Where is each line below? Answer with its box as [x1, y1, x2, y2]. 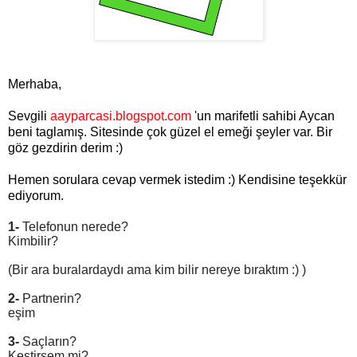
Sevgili [8, 109, 50, 124]
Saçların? [19, 335, 76, 349]
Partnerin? [19, 292, 81, 306]
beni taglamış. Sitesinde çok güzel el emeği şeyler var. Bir [8, 125, 332, 139]
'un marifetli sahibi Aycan [191, 109, 335, 124]
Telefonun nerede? [19, 220, 128, 234]
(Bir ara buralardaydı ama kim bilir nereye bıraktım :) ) [8, 263, 306, 277]
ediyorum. [8, 189, 64, 203]
